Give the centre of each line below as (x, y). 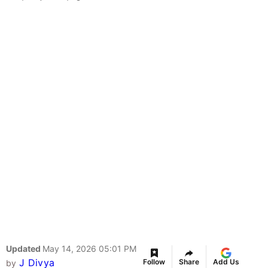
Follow (154, 262)
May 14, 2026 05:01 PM (89, 249)
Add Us (226, 262)
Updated (24, 249)
